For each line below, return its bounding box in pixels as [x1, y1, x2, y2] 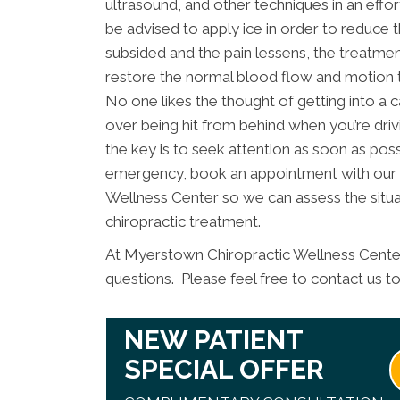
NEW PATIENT [124, 324, 304, 356]
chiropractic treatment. [105, 212, 261, 231]
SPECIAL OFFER [124, 354, 325, 386]
